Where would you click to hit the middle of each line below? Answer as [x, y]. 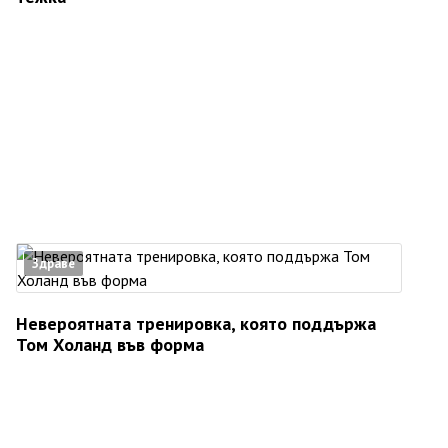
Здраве [53, 263]
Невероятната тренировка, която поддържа [196, 323]
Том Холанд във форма [110, 344]
